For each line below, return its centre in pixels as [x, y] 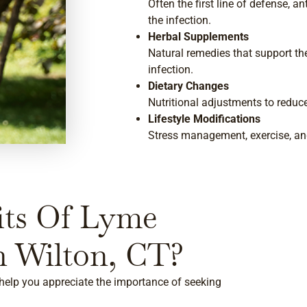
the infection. [180, 20]
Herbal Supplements [198, 37]
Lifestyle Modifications [204, 119]
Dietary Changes [188, 86]
